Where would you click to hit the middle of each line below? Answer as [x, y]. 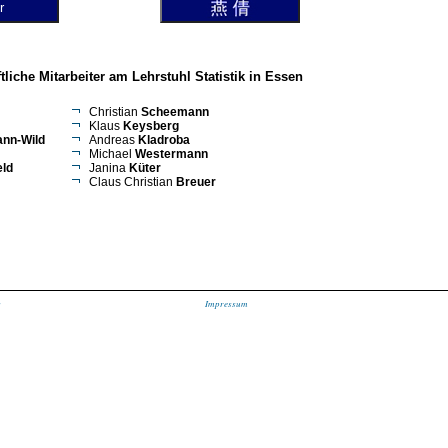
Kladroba [163, 139]
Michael [111, 153]
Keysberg [150, 125]
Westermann [171, 153]
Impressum [226, 303]
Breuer [195, 181]
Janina [108, 167]
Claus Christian [132, 181]
